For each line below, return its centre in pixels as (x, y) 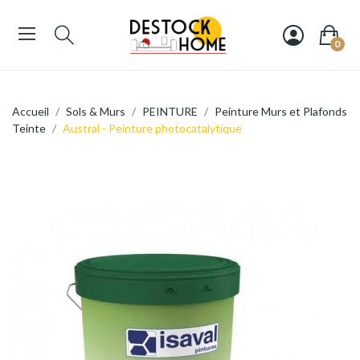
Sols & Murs (96, 112)
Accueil (31, 112)
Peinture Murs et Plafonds (281, 112)
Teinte (29, 129)
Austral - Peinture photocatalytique (152, 129)
